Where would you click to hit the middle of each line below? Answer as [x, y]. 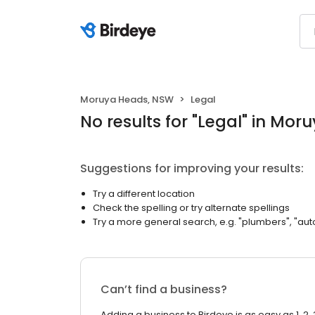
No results [121, 122]
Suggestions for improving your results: [192, 168]
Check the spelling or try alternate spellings [191, 208]
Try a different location [144, 194]
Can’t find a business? [164, 289]
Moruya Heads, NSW [127, 99]
